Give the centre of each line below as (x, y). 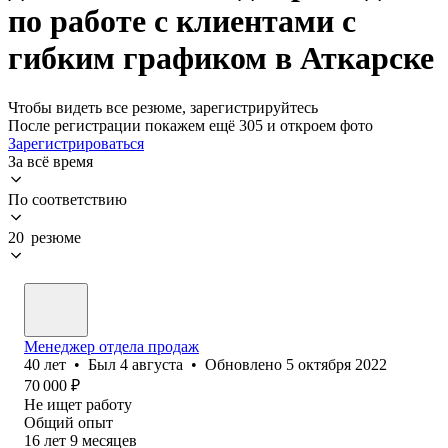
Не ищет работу (78, 404)
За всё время (50, 161)
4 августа (151, 364)
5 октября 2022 (336, 364)
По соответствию (67, 199)
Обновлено (245, 364)
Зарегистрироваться (76, 143)
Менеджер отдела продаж (111, 346)
